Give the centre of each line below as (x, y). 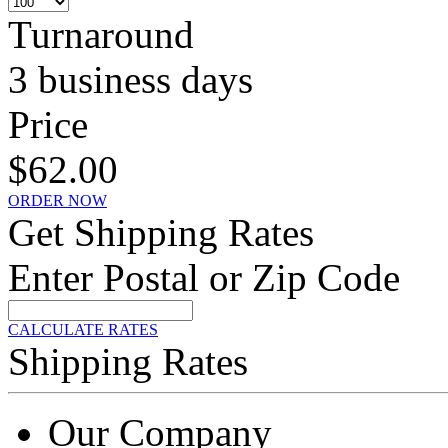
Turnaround (101, 34)
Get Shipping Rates (161, 232)
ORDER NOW (57, 200)
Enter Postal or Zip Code (204, 277)
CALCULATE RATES (83, 329)
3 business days (130, 79)
